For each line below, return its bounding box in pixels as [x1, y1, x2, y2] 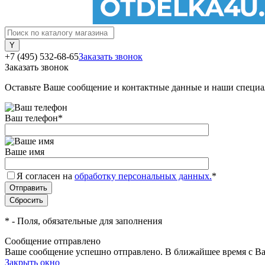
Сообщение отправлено [5, 236, 101, 246]
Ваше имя [5, 147, 44, 157]
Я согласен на [17, 171, 75, 181]
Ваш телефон [5, 113, 58, 123]
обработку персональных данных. [75, 171, 212, 181]
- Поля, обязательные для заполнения [9, 216, 162, 226]
